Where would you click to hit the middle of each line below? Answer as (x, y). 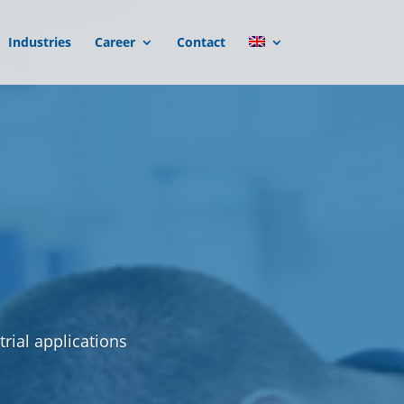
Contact (201, 42)
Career (115, 42)
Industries (39, 42)
